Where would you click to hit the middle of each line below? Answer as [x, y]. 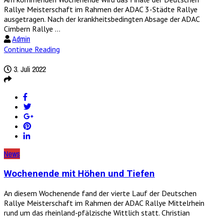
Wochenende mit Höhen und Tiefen [79, 174]
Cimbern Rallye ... [32, 29]
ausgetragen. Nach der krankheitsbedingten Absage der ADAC [102, 19]
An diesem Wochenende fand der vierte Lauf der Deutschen [100, 193]
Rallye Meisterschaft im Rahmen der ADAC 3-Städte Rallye [101, 9]
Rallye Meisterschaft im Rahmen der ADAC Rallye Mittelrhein [104, 203]
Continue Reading [32, 49]
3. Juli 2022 [29, 69]
